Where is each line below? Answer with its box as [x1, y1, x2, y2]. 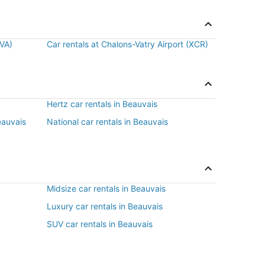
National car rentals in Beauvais [47, 117, 168, 127]
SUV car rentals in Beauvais [47, 219, 153, 229]
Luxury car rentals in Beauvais [47, 201, 163, 211]
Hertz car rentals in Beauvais [47, 99, 157, 109]
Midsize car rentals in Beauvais [47, 183, 166, 193]
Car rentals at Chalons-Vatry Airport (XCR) [47, 39, 208, 49]
